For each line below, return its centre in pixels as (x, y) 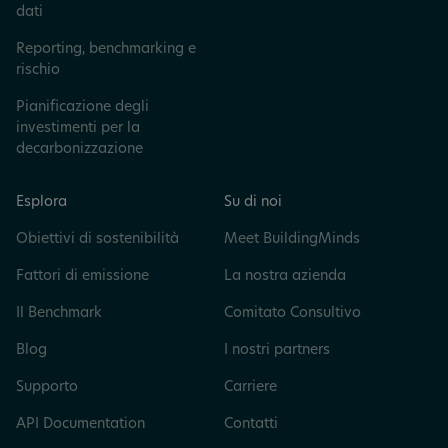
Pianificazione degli (82, 107)
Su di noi (253, 202)
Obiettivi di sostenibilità (97, 239)
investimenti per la (78, 128)
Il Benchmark (59, 313)
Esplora (41, 202)
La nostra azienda (285, 276)
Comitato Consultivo (292, 313)
